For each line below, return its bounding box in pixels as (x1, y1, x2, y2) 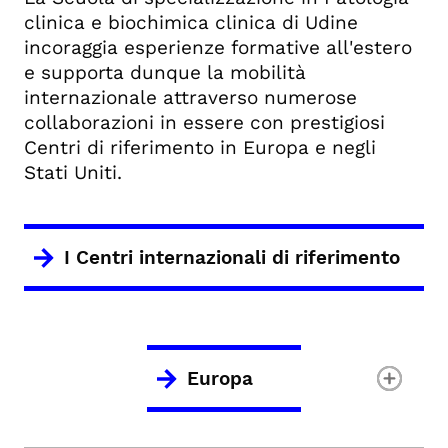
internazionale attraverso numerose (24, 86, 357, 109)
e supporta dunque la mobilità (24, 61, 306, 84)
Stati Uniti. (24, 161, 122, 184)
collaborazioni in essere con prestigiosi (24, 111, 385, 134)
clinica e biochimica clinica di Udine (24, 11, 358, 34)
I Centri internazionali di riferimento (64, 246, 400, 269)
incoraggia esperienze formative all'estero (24, 36, 412, 59)
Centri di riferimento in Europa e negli (24, 136, 376, 159)
